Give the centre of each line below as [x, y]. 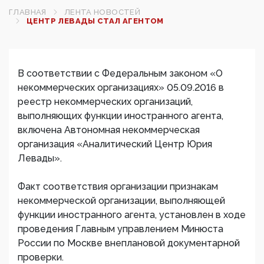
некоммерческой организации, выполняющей [121, 201]
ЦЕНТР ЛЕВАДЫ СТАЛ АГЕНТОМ [95, 21]
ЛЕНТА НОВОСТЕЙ [102, 12]
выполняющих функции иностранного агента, [121, 116]
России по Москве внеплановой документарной [129, 243]
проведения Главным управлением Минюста [121, 229]
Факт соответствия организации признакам [118, 187]
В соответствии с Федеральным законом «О [120, 73]
